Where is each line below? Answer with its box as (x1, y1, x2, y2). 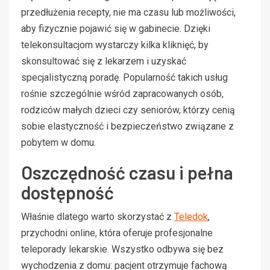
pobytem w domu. (21, 136, 96, 148)
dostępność (21, 181, 114, 203)
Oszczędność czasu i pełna (21, 161, 233, 183)
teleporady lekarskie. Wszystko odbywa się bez (21, 243, 224, 255)
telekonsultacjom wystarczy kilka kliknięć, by (21, 39, 209, 51)
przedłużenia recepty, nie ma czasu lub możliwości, (21, 6, 236, 18)
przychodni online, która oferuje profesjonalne (21, 227, 213, 239)
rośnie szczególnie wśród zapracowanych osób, (21, 87, 224, 99)
